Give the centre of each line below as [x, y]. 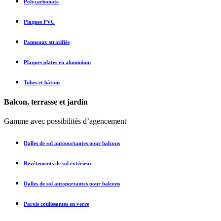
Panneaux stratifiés [47, 42]
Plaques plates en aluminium [57, 62]
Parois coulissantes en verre [56, 203]
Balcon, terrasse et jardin [46, 102]
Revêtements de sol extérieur [58, 163]
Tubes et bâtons [42, 82]
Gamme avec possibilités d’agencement [65, 121]
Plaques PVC [39, 21]
